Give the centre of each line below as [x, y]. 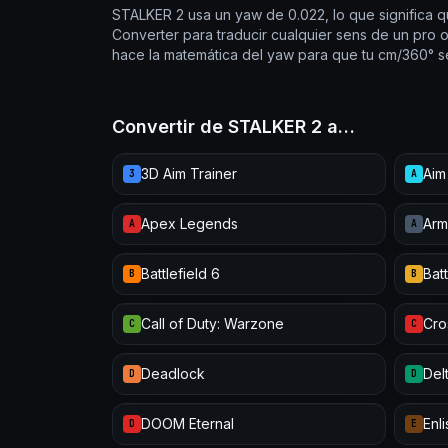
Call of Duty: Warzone [212, 323]
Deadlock [173, 373]
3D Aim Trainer [189, 173]
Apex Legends [189, 223]
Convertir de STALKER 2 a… [233, 126]
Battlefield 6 [180, 273]
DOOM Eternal [187, 423]
